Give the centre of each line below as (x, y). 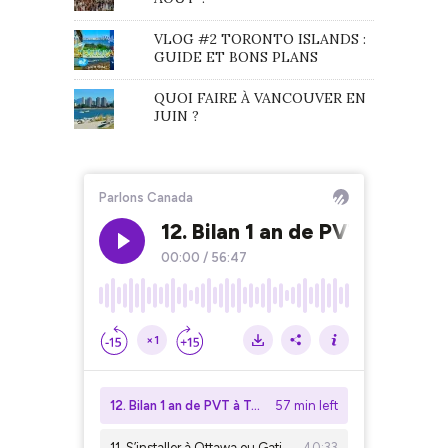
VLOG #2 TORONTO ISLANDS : (259, 38)
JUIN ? (176, 115)
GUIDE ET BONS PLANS (235, 56)
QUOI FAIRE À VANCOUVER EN (259, 97)
